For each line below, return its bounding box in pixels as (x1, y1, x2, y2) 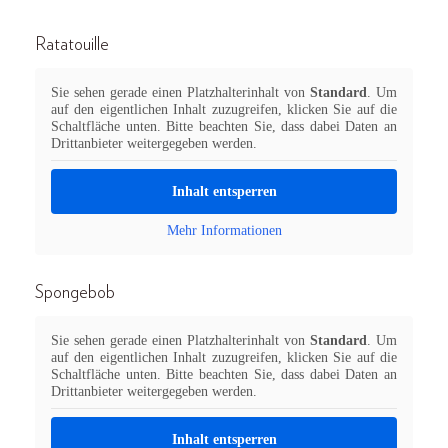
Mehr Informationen (166, 223, 282, 238)
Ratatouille (35, 36, 109, 54)
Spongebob (35, 284, 115, 302)
